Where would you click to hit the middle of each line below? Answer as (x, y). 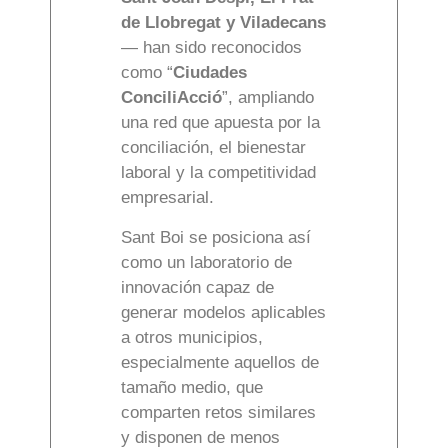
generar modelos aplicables (223, 313)
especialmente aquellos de (220, 363)
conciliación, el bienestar (213, 148)
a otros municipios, (192, 338)
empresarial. (167, 198)
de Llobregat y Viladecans (223, 23)
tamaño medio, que (192, 388)
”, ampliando (268, 98)
